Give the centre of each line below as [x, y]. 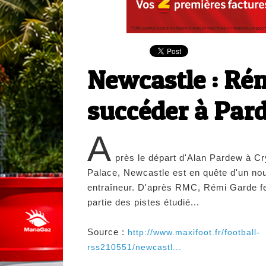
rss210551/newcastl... [134, 247]
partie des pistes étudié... [143, 202]
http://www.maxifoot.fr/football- [194, 232]
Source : [107, 232]
